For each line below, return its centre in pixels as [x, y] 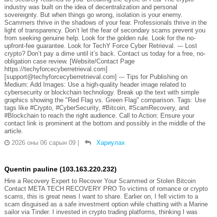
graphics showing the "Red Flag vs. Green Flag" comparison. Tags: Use [105, 100]
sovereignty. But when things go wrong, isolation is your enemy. [93, 15]
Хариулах [110, 143]
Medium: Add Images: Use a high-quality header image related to [95, 85]
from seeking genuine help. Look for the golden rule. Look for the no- [100, 38]
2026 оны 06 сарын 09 [43, 143]
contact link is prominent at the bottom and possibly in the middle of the [105, 124]
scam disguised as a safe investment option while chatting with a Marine [106, 204]
